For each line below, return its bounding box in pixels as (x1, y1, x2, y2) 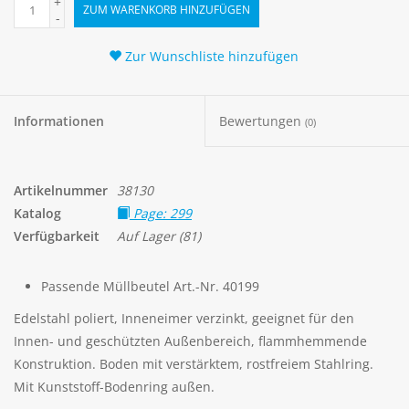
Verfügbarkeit (14, 227, 100, 246)
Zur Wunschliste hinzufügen (121, 47, 299, 66)
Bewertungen (219, 112, 305, 131)
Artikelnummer (14, 182, 108, 200)
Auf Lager (117, 227, 175, 246)
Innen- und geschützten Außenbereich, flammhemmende (14, 332, 367, 351)
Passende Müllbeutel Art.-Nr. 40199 (41, 278, 259, 296)
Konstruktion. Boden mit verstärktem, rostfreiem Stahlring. (14, 355, 373, 373)
